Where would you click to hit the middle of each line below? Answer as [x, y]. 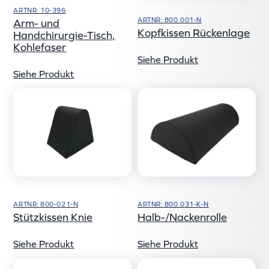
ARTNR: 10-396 [40, 10]
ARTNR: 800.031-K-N [173, 204]
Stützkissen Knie [53, 217]
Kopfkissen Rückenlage [194, 33]
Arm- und [37, 23]
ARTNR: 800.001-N [170, 20]
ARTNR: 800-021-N [46, 204]
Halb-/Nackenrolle [182, 217]
